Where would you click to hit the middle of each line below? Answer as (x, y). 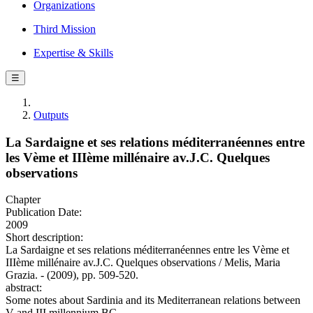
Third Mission (65, 29)
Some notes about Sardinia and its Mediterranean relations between (153, 300)
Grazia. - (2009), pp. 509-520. (72, 275)
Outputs (51, 115)
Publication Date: (44, 212)
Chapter (23, 200)
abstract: (24, 288)
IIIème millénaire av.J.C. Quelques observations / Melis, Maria (143, 263)
